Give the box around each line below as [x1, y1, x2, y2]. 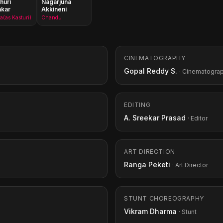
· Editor [188, 114, 208, 122]
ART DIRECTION [124, 148, 175, 155]
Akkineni [41, 5, 67, 13]
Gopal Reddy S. [124, 67, 177, 75]
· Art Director [172, 161, 208, 169]
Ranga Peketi [124, 160, 170, 169]
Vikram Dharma [124, 207, 177, 216]
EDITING [124, 101, 151, 109]
